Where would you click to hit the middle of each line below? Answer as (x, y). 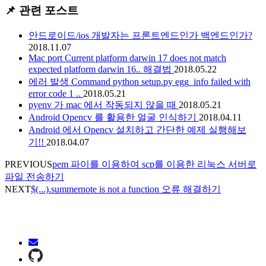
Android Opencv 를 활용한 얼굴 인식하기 (114, 117)
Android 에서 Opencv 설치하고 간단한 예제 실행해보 (137, 129)
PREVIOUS (28, 164)
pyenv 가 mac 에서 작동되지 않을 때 (104, 104)
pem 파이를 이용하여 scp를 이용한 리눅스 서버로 (154, 164)
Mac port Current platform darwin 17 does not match (127, 58)
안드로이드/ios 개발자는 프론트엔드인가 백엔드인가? (140, 35)
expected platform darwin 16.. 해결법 (101, 69)
